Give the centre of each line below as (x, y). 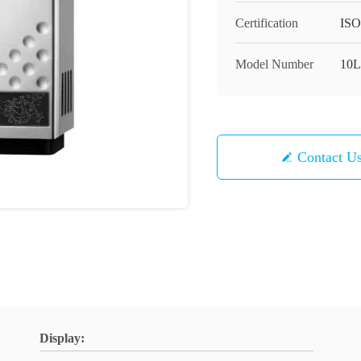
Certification (267, 23)
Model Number (274, 64)
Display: (62, 338)
